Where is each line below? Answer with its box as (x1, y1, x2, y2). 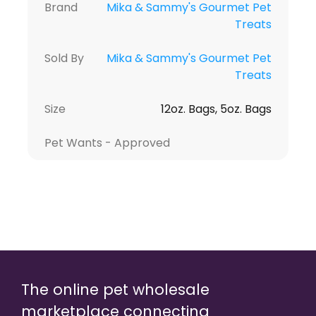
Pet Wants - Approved (44, 134, 170, 151)
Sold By (44, 49, 84, 66)
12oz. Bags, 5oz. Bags (161, 100, 272, 117)
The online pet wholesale (21, 279, 209, 300)
